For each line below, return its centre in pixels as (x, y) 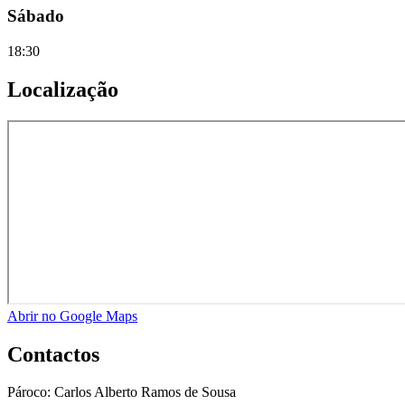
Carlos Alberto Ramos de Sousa (145, 392)
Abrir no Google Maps (72, 316)
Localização (63, 89)
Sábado (36, 16)
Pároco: (31, 392)
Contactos (53, 354)
